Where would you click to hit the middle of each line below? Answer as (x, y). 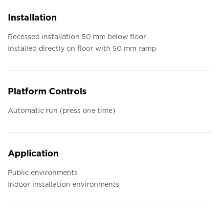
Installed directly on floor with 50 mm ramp (82, 49)
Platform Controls (47, 91)
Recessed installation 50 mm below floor (77, 37)
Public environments (43, 173)
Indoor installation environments (64, 185)
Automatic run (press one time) (62, 111)
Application (33, 153)
